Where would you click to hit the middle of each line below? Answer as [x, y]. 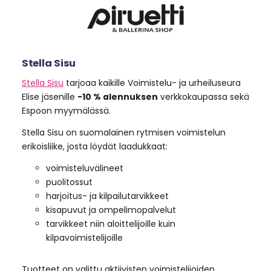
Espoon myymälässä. [66, 111]
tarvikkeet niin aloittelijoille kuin [110, 224]
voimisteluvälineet [84, 168]
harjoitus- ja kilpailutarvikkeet [107, 196]
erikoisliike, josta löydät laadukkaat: [94, 147]
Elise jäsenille [49, 97]
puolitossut [69, 182]
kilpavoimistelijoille [84, 237]
